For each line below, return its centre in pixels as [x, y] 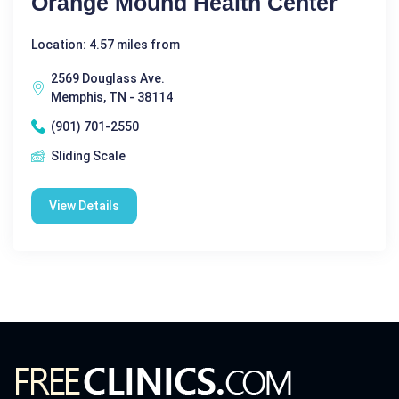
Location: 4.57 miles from [106, 44]
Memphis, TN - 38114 [112, 97]
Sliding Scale [88, 155]
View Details [84, 205]
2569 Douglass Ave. [108, 78]
